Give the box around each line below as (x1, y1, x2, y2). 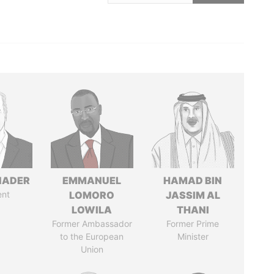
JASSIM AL (165, 189, 220, 201)
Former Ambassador (51, 218, 132, 229)
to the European (60, 231, 124, 242)
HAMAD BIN (163, 174, 223, 187)
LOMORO (69, 189, 115, 201)
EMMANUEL (62, 174, 122, 187)
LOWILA (72, 204, 113, 216)
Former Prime (166, 218, 220, 229)
